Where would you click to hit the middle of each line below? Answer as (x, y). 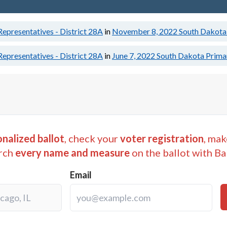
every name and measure (72, 153)
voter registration (162, 138)
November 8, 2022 (145, 31)
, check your (91, 138)
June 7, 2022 (134, 55)
